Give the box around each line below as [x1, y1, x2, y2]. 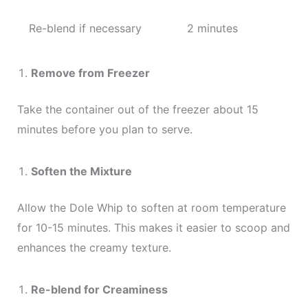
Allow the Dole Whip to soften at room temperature [16, 201, 286, 214]
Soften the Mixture [30, 164, 132, 178]
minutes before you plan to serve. [16, 122, 192, 136]
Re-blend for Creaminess [30, 283, 168, 296]
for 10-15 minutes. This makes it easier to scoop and [16, 221, 290, 234]
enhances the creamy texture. [16, 241, 171, 254]
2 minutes [186, 21, 238, 35]
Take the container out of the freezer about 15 [16, 102, 258, 116]
